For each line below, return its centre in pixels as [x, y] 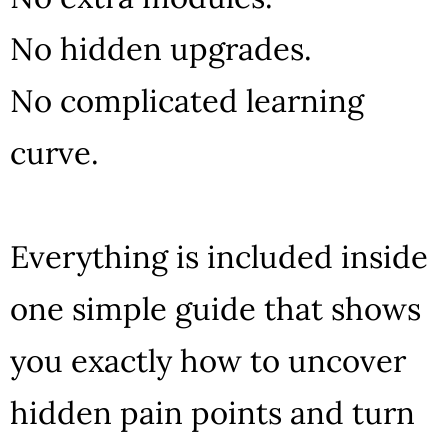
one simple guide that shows [215, 308]
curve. [54, 152]
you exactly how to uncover [208, 360]
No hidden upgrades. [161, 48]
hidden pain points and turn [212, 412]
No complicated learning [187, 100]
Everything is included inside [219, 256]
